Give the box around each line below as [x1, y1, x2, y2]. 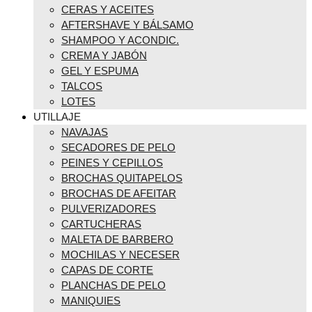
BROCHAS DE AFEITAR [61, 187, 176, 200]
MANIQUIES [61, 295, 120, 307]
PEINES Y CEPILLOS [61, 157, 163, 169]
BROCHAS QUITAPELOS [61, 172, 182, 185]
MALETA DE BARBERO [61, 233, 173, 246]
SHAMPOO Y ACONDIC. [61, 34, 179, 47]
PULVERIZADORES [61, 203, 156, 215]
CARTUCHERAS [61, 218, 141, 231]
